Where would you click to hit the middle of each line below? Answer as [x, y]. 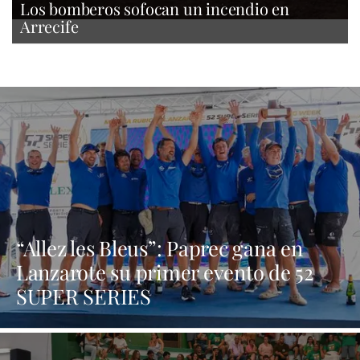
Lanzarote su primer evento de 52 [165, 271]
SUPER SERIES [84, 295]
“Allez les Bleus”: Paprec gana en [160, 247]
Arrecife [49, 26]
